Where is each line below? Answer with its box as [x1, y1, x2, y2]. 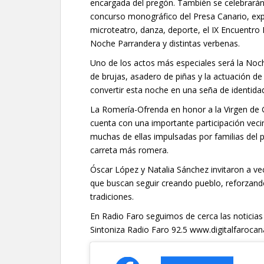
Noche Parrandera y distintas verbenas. [90, 38, 240, 49]
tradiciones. [90, 191, 134, 203]
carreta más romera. [90, 144, 169, 156]
